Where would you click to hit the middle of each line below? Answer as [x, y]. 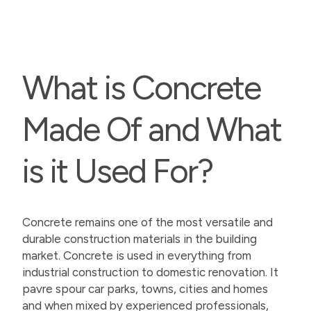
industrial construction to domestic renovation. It [150, 272]
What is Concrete [142, 87]
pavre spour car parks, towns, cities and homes [145, 289]
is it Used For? [118, 171]
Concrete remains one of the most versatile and [148, 222]
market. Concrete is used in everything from [137, 255]
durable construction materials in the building [140, 239]
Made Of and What [152, 129]
